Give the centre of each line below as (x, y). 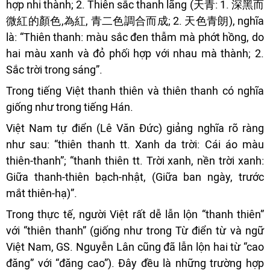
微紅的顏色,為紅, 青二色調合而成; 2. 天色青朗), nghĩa (135, 21)
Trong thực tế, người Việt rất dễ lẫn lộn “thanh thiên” (135, 215)
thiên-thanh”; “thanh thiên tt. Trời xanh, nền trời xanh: (135, 161)
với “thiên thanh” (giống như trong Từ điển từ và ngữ (135, 231)
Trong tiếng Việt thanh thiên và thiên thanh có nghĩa (135, 91)
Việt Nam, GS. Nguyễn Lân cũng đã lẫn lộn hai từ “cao (135, 247)
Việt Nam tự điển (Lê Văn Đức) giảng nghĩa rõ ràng (135, 128)
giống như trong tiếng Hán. (70, 107)
